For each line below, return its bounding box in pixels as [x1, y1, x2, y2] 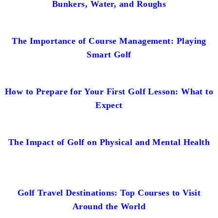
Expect [95, 100, 123, 110]
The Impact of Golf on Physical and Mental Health [8, 137, 210, 147]
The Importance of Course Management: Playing [12, 36, 206, 46]
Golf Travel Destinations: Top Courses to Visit [17, 187, 201, 198]
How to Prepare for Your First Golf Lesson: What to [4, 86, 214, 96]
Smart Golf [87, 49, 131, 59]
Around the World [72, 201, 146, 211]
